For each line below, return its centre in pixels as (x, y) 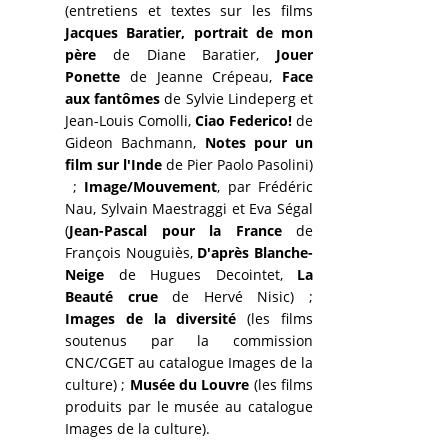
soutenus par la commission (189, 340)
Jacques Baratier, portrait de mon (189, 32)
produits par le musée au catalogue (189, 406)
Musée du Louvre (189, 384)
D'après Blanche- (255, 252)
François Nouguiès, (131, 252)
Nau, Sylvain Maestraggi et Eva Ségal (189, 208)
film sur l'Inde (114, 164)
